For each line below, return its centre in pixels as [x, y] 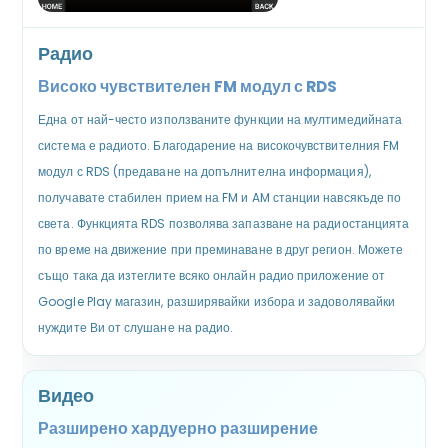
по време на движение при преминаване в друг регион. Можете [221, 249]
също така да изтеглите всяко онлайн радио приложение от [212, 275]
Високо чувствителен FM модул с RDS [188, 86]
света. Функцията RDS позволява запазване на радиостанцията [224, 223]
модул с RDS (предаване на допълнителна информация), [204, 171]
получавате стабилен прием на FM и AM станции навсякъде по [220, 197]
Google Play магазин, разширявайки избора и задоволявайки [217, 301]
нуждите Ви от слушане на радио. [136, 327]
